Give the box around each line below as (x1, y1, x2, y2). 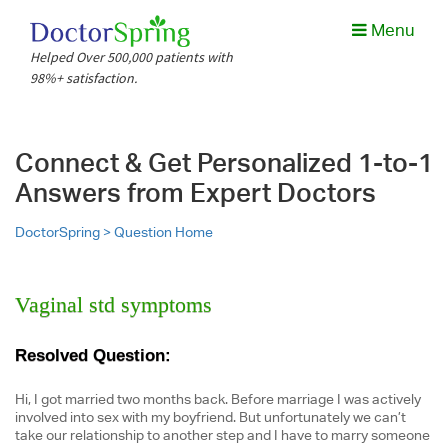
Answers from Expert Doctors (15, 177, 376, 208)
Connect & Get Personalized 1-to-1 (15, 147, 433, 178)
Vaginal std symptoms (15, 292, 212, 317)
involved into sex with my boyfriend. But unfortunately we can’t (15, 409, 406, 425)
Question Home (114, 224, 213, 240)
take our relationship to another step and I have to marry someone (15, 427, 430, 443)
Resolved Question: (15, 346, 171, 365)
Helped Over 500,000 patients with (30, 48, 234, 66)
